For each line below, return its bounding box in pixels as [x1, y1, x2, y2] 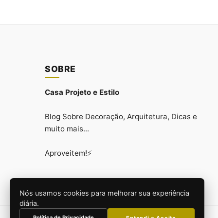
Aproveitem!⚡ [45, 148, 92, 158]
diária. [19, 199, 39, 207]
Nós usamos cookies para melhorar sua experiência [19, 189, 189, 197]
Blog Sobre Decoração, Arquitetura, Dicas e [45, 112, 197, 122]
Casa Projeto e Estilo [45, 88, 119, 97]
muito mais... [45, 124, 89, 134]
